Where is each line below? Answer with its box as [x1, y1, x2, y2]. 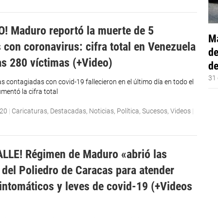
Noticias [89, 107, 114, 115]
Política [117, 107, 140, 115]
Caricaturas [12, 107, 48, 115]
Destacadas [50, 107, 87, 115]
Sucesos [142, 107, 168, 115]
